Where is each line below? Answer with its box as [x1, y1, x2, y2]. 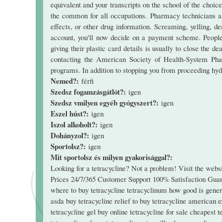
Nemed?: [51, 75, 81, 86]
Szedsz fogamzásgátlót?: [51, 86, 128, 97]
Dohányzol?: [51, 130, 92, 141]
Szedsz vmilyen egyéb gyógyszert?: [51, 97, 161, 108]
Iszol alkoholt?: [51, 119, 100, 130]
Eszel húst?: [51, 108, 91, 119]
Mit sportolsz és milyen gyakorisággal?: [51, 152, 175, 163]
